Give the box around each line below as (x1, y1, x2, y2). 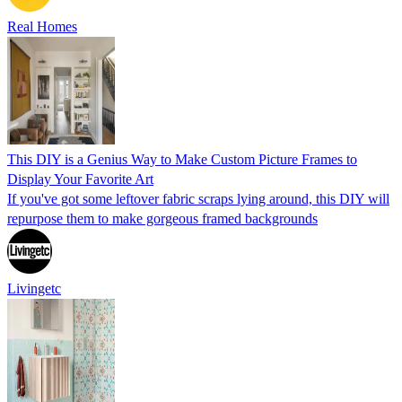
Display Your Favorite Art (7, 170, 153, 187)
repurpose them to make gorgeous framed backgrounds (7, 210, 318, 226)
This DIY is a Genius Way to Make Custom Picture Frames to (7, 151, 357, 167)
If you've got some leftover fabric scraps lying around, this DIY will (7, 190, 389, 206)
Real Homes (7, 18, 77, 34)
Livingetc (7, 280, 61, 296)
